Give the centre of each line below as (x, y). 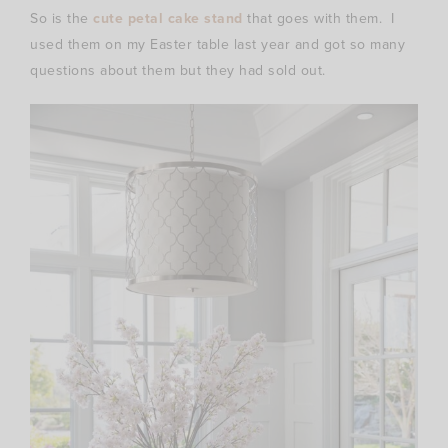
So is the (61, 18)
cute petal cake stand (168, 18)
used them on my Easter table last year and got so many (217, 44)
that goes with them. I (318, 18)
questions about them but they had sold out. (178, 70)
